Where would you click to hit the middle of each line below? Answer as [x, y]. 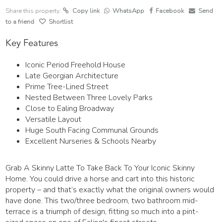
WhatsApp [129, 11]
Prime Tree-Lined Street [67, 87]
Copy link [86, 11]
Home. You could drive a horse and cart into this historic [100, 179]
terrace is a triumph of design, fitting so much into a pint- [102, 212]
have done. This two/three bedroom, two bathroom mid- [102, 201]
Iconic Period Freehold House [76, 65]
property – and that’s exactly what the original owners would [110, 190]
